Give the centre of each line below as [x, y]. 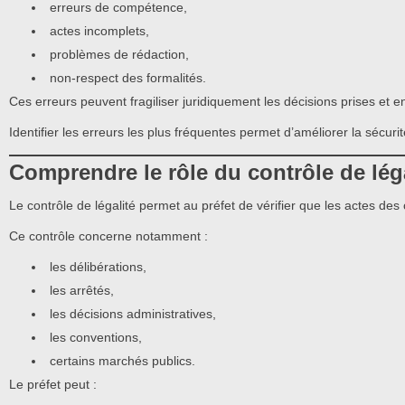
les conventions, [96, 338]
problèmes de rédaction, [119, 54]
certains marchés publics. [122, 361]
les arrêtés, [82, 291]
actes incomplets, [99, 30]
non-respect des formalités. [128, 77]
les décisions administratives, [133, 314]
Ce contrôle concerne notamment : [108, 235]
